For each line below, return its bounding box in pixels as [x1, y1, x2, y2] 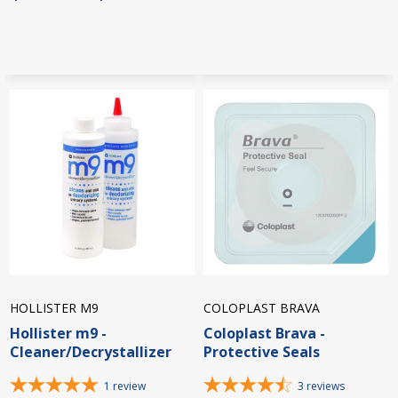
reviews [306, 378, 345, 394]
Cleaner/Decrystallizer [10, 342, 171, 362]
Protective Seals [203, 342, 320, 362]
